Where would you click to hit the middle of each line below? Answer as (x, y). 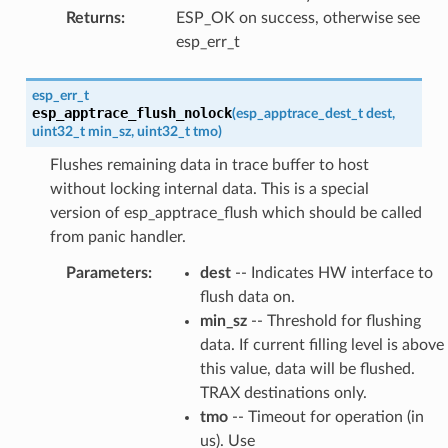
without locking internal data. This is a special (209, 188)
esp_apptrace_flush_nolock (131, 112)
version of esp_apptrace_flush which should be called (235, 212)
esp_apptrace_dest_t (299, 113)
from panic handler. (117, 236)
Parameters (106, 272)
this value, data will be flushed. (307, 368)
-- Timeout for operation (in (325, 416)
